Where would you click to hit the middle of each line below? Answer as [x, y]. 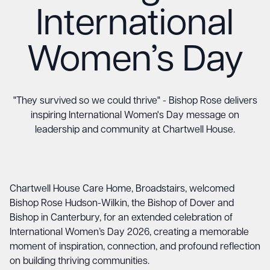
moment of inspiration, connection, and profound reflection [135, 247]
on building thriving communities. [80, 262]
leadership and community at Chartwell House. [135, 130]
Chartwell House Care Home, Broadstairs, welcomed [122, 189]
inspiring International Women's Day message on [135, 116]
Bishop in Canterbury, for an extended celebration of [121, 218]
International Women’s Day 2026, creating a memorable [129, 233]
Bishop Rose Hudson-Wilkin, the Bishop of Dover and [122, 204]
